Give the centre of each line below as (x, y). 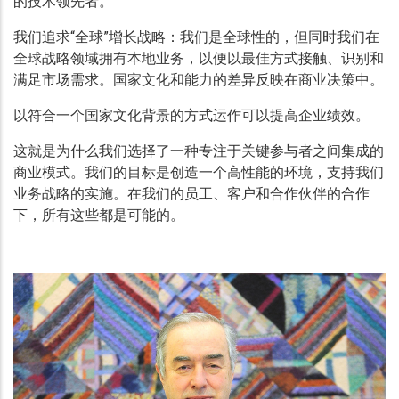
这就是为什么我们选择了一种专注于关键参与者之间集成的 (199, 151)
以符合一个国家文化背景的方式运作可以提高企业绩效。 (191, 115)
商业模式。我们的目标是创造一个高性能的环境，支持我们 (199, 172)
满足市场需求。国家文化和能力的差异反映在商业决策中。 (199, 80)
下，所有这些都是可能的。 (99, 215)
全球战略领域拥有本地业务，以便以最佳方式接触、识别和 (199, 58)
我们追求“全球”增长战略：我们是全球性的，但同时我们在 (196, 37)
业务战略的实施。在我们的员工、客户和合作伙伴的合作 (191, 194)
